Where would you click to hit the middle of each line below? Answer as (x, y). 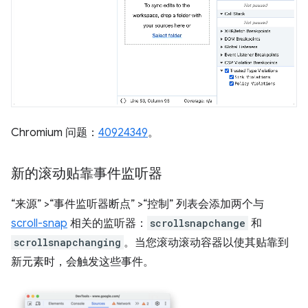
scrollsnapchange (198, 223)
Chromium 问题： (55, 133)
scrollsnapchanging (67, 243)
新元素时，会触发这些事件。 (82, 262)
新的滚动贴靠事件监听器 (87, 174)
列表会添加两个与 (219, 205)
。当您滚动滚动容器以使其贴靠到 (206, 243)
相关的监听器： (107, 224)
